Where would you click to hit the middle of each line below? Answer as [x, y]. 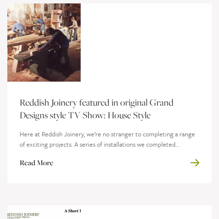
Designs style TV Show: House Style [86, 115]
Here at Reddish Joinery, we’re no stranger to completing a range [107, 134]
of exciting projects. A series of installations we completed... [100, 144]
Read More [36, 163]
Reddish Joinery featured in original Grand [97, 102]
